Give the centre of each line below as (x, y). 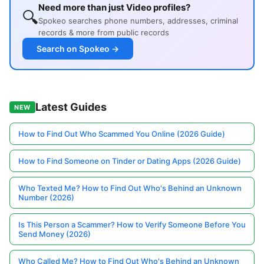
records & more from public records (104, 33)
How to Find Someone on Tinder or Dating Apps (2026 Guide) (130, 161)
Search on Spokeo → (78, 49)
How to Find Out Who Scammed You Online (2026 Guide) (122, 134)
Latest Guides (71, 107)
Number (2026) (46, 198)
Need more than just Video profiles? (114, 8)
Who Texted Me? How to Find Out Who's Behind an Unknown (130, 188)
